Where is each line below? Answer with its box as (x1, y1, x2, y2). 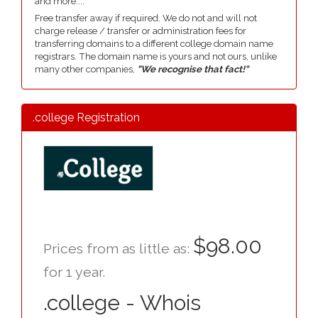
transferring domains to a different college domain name (35, 38, 273, 49)
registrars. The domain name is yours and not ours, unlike (35, 51, 277, 62)
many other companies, (35, 64, 137, 75)
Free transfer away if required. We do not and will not (35, 13, 257, 23)
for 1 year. (43, 264, 105, 280)
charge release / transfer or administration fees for (35, 26, 246, 36)
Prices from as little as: (43, 241, 193, 257)
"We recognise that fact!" (137, 64, 248, 75)
